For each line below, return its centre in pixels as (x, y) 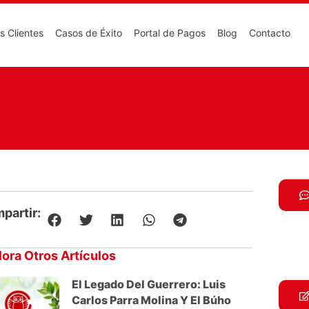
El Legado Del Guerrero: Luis (149, 284)
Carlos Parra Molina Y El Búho (151, 300)
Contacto (270, 33)
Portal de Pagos (170, 33)
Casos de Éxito (89, 33)
